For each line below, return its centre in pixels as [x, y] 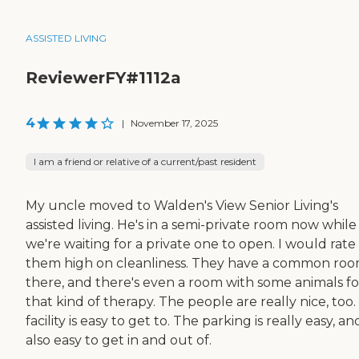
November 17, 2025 [174, 123]
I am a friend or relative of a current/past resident [145, 162]
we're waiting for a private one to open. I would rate [191, 244]
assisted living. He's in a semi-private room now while [191, 225]
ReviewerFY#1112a [103, 78]
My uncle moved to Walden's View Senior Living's [182, 206]
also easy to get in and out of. [119, 341]
